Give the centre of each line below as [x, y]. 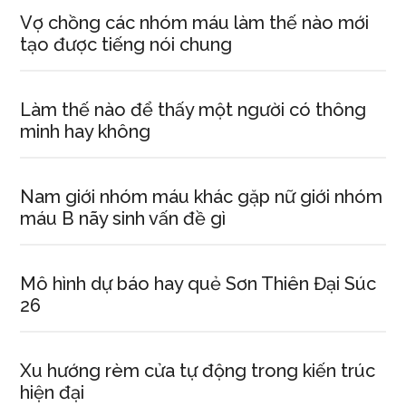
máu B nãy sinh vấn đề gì [123, 218]
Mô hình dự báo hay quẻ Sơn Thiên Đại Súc [198, 284]
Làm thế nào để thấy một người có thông [193, 110]
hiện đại [53, 392]
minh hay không [86, 131]
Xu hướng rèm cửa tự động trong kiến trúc [198, 371]
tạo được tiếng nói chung [126, 44]
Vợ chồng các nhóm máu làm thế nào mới [195, 23]
